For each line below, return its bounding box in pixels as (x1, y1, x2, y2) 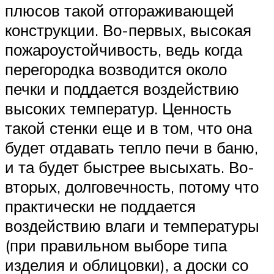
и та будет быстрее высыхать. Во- (5, 157, 254, 177)
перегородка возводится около (5, 59, 227, 79)
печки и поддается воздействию (5, 78, 239, 98)
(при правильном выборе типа (5, 235, 227, 255)
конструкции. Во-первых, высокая (5, 20, 251, 40)
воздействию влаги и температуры (5, 215, 259, 235)
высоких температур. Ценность (5, 98, 232, 118)
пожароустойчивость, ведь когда (5, 39, 242, 59)
